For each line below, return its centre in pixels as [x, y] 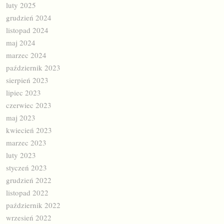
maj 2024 [21, 42]
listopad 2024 [27, 30]
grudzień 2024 [29, 17]
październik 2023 [33, 67]
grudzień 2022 [29, 180]
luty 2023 [21, 155]
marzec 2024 [26, 55]
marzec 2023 [26, 142]
